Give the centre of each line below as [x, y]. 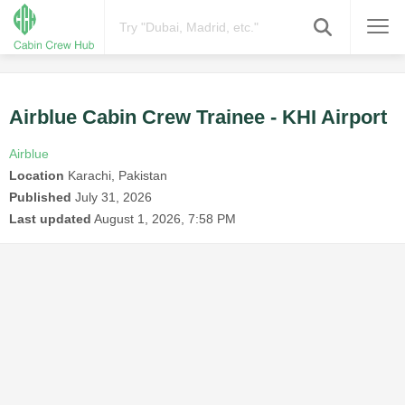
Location [37, 176]
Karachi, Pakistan [116, 176]
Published [40, 198]
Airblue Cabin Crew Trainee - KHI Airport [198, 118]
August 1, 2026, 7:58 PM [165, 219]
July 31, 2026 [113, 198]
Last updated [50, 219]
